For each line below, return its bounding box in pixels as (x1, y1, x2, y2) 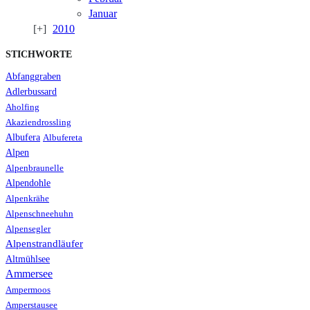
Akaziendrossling (6, 118, 71, 128)
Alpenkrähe (6, 193, 49, 204)
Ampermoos (6, 285, 51, 295)
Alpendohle (6, 178, 51, 189)
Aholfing (6, 102, 39, 113)
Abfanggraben (6, 71, 61, 82)
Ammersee (6, 268, 53, 280)
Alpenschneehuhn (6, 208, 73, 219)
